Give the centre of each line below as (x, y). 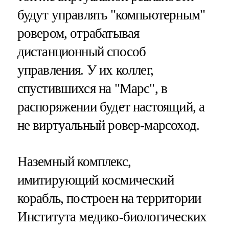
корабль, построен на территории (109, 199)
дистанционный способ (82, 52)
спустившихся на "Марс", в (92, 89)
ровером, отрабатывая (78, 33)
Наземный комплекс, (74, 162)
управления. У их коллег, (85, 70)
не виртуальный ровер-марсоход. (108, 125)
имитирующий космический (95, 180)
